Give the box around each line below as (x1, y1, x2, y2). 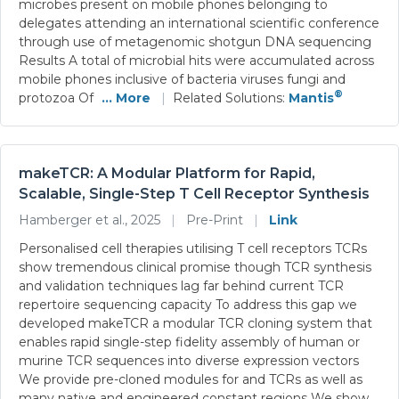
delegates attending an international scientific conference (19, 14, 379, 31)
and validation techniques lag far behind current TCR (19, 277, 344, 294)
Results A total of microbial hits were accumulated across (19, 52, 374, 69)
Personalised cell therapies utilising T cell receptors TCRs (19, 240, 367, 256)
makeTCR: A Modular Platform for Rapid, (19, 164, 315, 182)
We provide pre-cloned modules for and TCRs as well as (19, 370, 362, 387)
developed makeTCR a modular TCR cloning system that (19, 314, 372, 331)
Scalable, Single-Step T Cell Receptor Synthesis (19, 184, 370, 202)
